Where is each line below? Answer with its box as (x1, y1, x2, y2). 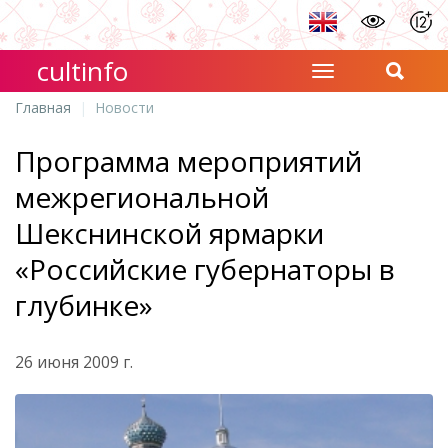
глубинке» (15, 286, 153, 324)
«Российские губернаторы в (15, 250, 395, 288)
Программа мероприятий (15, 142, 362, 180)
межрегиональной (15, 178, 269, 216)
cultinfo (37, 53, 129, 89)
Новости (95, 98, 154, 117)
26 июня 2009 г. (15, 351, 133, 373)
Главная (15, 98, 71, 117)
